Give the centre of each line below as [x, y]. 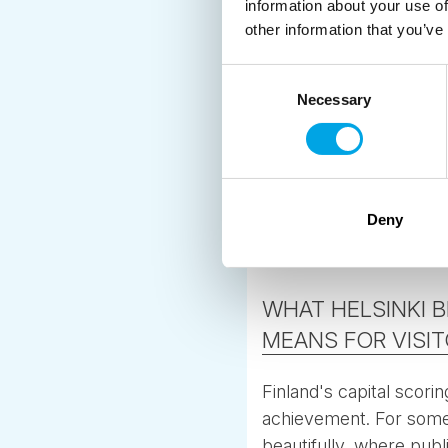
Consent [249, 76]
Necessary [334, 99]
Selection [251, 100]
